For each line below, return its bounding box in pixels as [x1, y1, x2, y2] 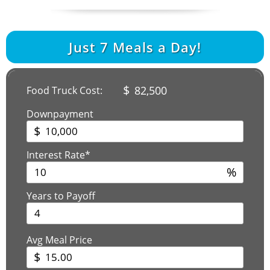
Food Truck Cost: [27, 83, 102, 97]
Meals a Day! [108, 37, 201, 56]
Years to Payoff [27, 189, 95, 202]
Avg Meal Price [27, 233, 92, 246]
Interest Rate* [27, 148, 90, 162]
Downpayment [27, 107, 93, 121]
